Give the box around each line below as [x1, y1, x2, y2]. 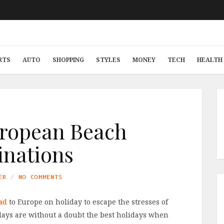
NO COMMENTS [18, 173, 62, 180]
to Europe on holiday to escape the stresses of [7, 197, 168, 206]
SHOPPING [52, 55, 84, 64]
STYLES [95, 55, 120, 64]
